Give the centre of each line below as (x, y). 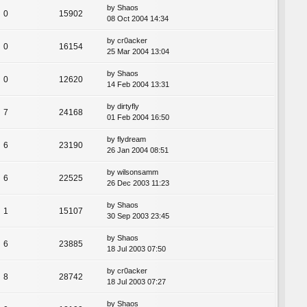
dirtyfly (128, 106)
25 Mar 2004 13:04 (138, 51)
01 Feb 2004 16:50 (138, 117)
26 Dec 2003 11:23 (138, 183)
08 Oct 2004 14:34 (138, 18)
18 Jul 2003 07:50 (136, 248)
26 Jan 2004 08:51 (138, 150)
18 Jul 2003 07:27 (136, 281)
